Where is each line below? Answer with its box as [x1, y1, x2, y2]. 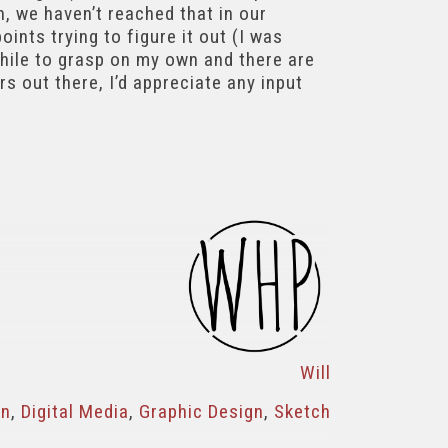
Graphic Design [139, 400, 264, 424]
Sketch [274, 400, 331, 424]
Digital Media [21, 400, 129, 424]
